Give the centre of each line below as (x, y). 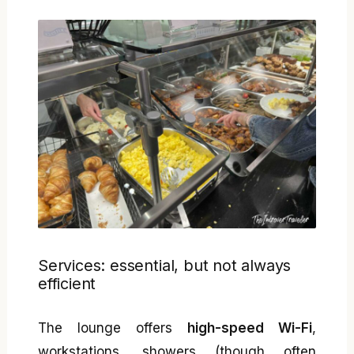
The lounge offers (113, 328)
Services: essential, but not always (165, 265)
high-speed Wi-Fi (249, 328)
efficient (67, 283)
